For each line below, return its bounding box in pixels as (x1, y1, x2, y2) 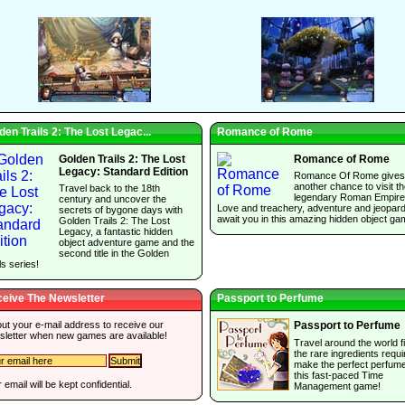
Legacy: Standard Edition (59, 165, 188, 178)
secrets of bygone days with (59, 204, 183, 216)
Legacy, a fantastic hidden (59, 226, 173, 238)
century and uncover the (59, 193, 166, 205)
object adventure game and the (59, 237, 194, 249)
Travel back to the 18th (59, 183, 160, 194)
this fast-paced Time (294, 369, 383, 381)
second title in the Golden (59, 248, 169, 259)
